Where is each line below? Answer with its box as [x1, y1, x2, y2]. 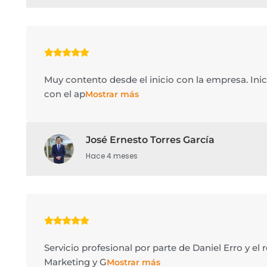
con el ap [44, 88, 85, 100]
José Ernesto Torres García [85, 134, 215, 145]
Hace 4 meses [85, 151, 138, 161]
